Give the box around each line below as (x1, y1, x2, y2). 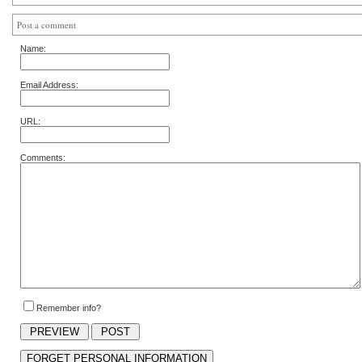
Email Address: (20, 80, 78, 90)
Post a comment (17, 19, 76, 31)
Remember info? (36, 303, 101, 313)
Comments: (20, 153, 65, 162)
